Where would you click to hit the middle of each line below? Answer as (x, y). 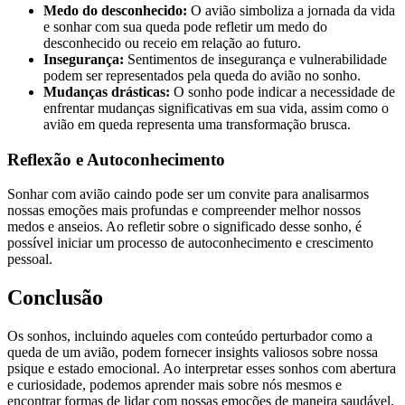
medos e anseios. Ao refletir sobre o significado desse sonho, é (184, 227)
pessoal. (30, 259)
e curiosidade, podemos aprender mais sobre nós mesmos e (174, 385)
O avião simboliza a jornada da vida (291, 11)
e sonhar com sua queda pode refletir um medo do (185, 27)
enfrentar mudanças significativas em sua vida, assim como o (216, 108)
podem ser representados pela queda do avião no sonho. (202, 76)
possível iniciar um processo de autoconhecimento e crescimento (190, 243)
